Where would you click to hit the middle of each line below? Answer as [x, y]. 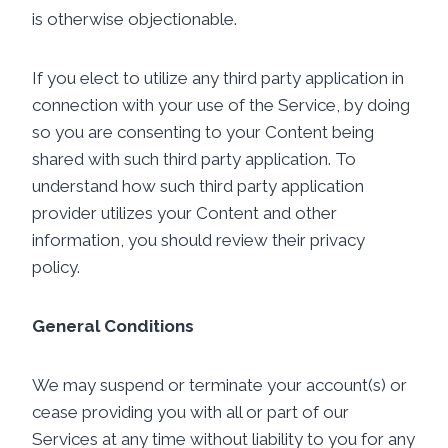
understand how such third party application [198, 186]
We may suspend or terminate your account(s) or [219, 385]
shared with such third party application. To [194, 159]
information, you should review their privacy [198, 240]
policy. [56, 267]
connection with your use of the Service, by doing [221, 105]
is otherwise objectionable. [134, 19]
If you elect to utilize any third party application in [218, 78]
